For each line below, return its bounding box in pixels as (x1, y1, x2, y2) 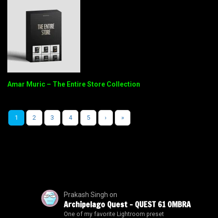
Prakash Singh (63, 191, 108, 199)
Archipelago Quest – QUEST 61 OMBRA (63, 199, 191, 210)
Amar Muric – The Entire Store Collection (7, 80, 140, 89)
